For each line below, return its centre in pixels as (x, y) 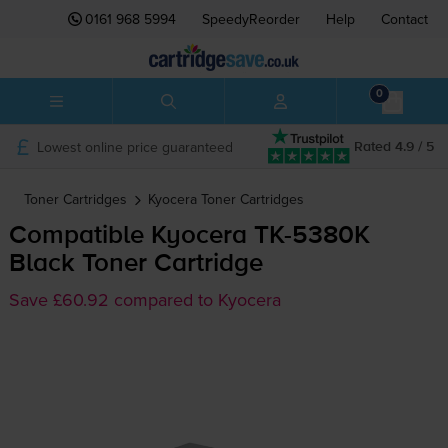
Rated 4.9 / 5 (394, 146)
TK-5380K (311, 236)
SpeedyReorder (251, 19)
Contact (404, 19)
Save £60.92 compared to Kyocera (144, 300)
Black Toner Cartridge (135, 264)
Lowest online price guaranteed (134, 146)
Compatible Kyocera (131, 236)
